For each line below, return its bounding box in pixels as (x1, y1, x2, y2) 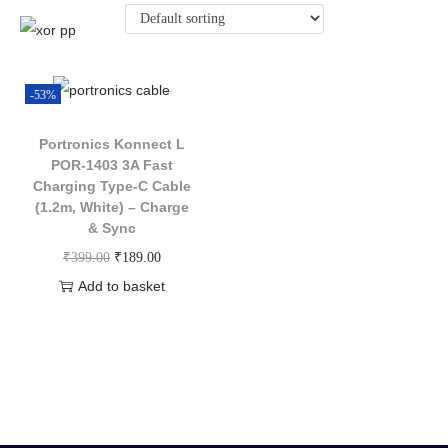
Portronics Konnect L (38, 135, 185, 152)
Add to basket (77, 277, 165, 294)
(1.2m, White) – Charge (34, 198, 189, 215)
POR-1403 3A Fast (50, 156, 173, 173)
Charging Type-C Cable (32, 177, 191, 194)
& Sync (87, 219, 136, 236)
